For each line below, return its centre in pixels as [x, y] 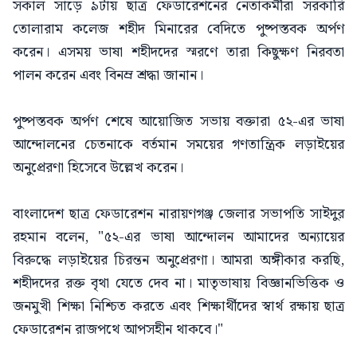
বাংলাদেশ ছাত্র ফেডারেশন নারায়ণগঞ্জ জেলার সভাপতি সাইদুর [178, 214]
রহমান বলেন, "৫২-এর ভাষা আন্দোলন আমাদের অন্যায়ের [178, 237]
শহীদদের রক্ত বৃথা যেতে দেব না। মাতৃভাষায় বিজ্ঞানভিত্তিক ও [178, 283]
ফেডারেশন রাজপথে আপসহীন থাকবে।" [118, 329]
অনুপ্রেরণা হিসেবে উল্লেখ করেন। [98, 167]
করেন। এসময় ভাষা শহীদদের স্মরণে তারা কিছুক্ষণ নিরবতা [178, 52]
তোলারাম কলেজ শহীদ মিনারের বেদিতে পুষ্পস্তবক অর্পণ [178, 29]
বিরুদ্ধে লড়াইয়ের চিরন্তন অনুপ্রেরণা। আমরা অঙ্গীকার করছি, [178, 260]
